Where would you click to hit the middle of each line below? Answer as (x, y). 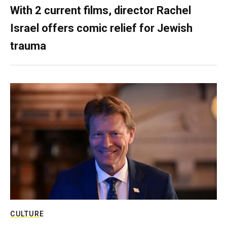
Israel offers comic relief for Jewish (101, 28)
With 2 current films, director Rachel (101, 11)
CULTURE (27, 214)
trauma (28, 46)
